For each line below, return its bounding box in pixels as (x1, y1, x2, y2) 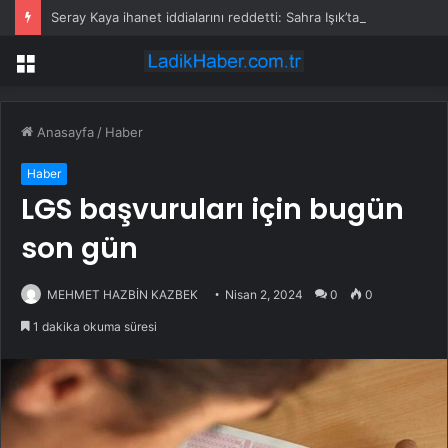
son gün (21, 229, 138, 269)
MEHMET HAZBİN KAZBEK (47, 287, 198, 303)
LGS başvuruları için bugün (21, 190, 404, 230)
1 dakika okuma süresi (30, 319, 157, 335)
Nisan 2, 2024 (225, 287, 303, 303)
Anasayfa (33, 124, 94, 141)
